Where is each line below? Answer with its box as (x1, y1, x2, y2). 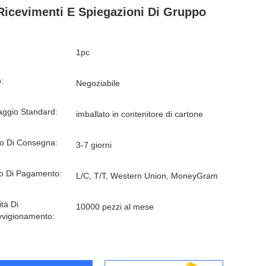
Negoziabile (76, 78, 120, 88)
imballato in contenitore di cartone (76, 109, 203, 119)
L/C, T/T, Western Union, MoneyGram (76, 171, 218, 180)
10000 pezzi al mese (76, 202, 154, 211)
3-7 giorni (76, 140, 112, 150)
